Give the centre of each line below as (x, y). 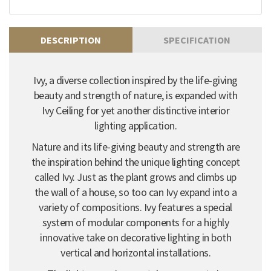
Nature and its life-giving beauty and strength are (135, 146)
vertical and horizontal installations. (135, 252)
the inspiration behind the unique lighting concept (135, 162)
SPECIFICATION (197, 40)
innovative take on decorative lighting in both (135, 237)
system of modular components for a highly (135, 222)
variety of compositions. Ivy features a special (135, 207)
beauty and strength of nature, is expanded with (135, 95)
